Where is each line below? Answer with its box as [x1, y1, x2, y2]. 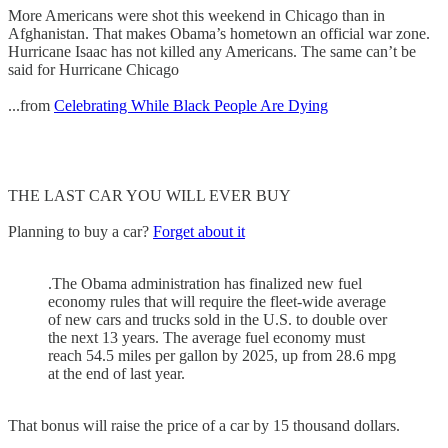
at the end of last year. [48, 364, 185, 382]
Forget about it [153, 222, 245, 240]
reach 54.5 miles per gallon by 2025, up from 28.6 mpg [48, 346, 396, 364]
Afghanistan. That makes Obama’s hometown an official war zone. [8, 24, 430, 42]
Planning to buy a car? [8, 222, 153, 240]
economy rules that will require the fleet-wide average [48, 292, 386, 310]
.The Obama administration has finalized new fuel [48, 274, 362, 292]
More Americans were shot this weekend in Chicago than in [8, 6, 385, 24]
